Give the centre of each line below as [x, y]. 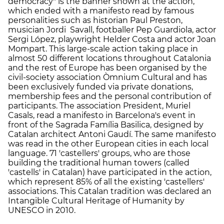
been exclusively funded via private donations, [100, 86]
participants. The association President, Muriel [99, 105]
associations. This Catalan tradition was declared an [110, 191]
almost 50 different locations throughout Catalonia [109, 58]
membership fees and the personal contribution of [109, 96]
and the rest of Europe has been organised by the [107, 67]
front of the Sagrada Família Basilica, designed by [106, 124]
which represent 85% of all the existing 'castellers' [106, 181]
